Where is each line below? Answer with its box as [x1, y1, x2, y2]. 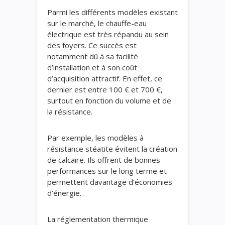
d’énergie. [47, 188, 81, 198]
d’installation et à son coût [47, 62, 137, 72]
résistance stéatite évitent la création [47, 144, 177, 154]
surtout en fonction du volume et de [47, 95, 171, 105]
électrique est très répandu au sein [47, 29, 169, 39]
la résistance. [47, 106, 92, 117]
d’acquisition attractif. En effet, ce [47, 73, 162, 83]
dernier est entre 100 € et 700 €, [47, 84, 163, 94]
